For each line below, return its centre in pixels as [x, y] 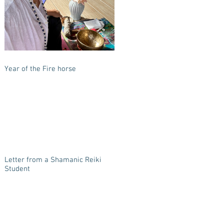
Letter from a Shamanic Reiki [53, 160]
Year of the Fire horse [40, 69]
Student [17, 169]
